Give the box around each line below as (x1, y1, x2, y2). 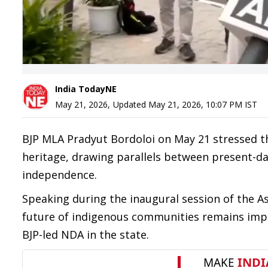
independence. (22, 167, 97, 182)
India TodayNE (55, 83, 117, 95)
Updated (113, 99, 148, 110)
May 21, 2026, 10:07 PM (148, 99, 242, 110)
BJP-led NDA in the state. (22, 227, 149, 242)
